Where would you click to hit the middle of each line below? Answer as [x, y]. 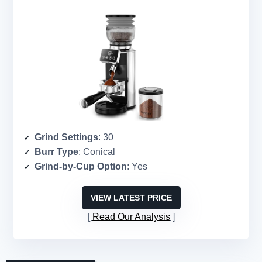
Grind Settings [66, 137]
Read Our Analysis [131, 217]
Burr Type [56, 152]
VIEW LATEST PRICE [131, 198]
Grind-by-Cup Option [81, 167]
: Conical [97, 152]
